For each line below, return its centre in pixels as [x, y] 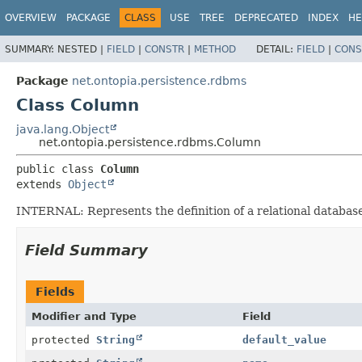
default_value [284, 339]
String [116, 339]
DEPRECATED [266, 18]
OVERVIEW [31, 18]
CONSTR [164, 49]
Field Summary [86, 250]
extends [42, 184]
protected [64, 339]
